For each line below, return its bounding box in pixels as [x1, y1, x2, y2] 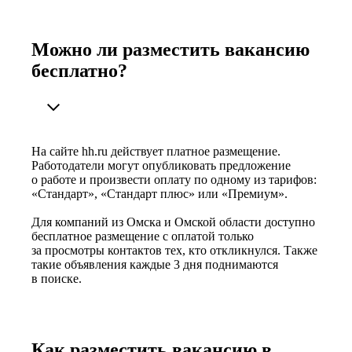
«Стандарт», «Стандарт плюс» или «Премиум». [31, 186, 288, 200]
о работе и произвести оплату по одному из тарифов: [31, 172, 317, 186]
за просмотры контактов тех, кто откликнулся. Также [31, 243, 317, 257]
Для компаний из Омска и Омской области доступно [31, 214, 315, 229]
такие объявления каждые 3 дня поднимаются [31, 257, 278, 271]
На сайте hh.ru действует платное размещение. [31, 144, 280, 158]
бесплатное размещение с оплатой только [31, 229, 254, 243]
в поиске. [31, 271, 82, 285]
